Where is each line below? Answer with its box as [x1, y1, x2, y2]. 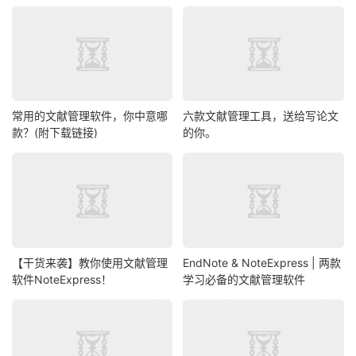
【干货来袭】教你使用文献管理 [12, 255, 168, 269]
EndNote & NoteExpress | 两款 [183, 255, 342, 269]
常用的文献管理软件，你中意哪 [12, 109, 168, 123]
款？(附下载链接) [12, 126, 98, 140]
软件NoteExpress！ [12, 272, 112, 286]
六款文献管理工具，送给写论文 [183, 109, 339, 123]
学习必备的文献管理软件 [183, 272, 306, 286]
